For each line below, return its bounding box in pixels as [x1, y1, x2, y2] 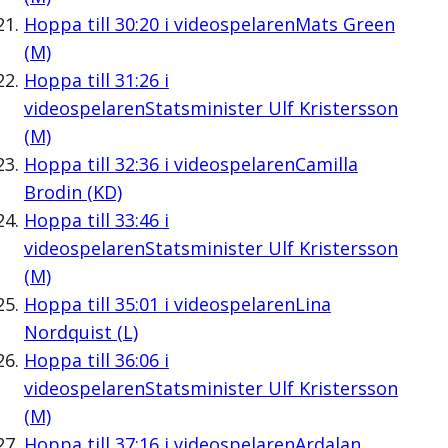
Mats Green [294, 11, 395, 36]
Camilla [294, 151, 358, 176]
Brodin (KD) [23, 179, 122, 204]
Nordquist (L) [23, 319, 138, 344]
